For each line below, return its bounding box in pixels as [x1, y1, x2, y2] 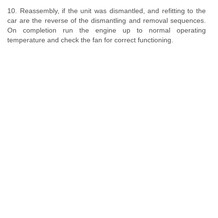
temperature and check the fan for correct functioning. [7, 36, 173, 44]
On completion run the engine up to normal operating [7, 26, 206, 34]
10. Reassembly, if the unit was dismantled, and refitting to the [7, 7, 206, 15]
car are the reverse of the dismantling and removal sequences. [7, 17, 206, 24]
